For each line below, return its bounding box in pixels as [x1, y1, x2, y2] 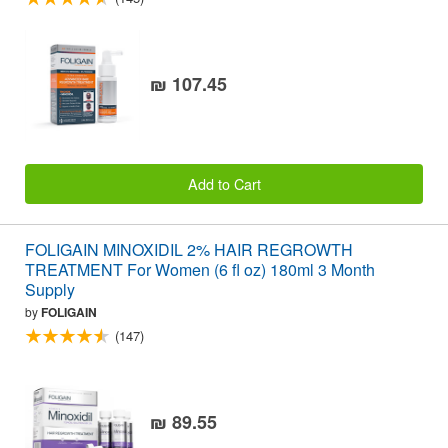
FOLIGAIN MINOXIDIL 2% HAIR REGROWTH [25, 238, 353, 262]
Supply [25, 278, 75, 302]
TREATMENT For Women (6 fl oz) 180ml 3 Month [25, 258, 375, 282]
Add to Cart [187, 172, 261, 194]
